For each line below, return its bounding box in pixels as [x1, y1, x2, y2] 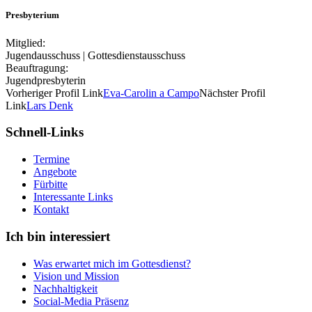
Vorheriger [6, 86, 52, 99]
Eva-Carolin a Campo [103, 86, 199, 99]
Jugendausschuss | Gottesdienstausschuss [6, 49, 185, 61]
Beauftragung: [6, 61, 68, 74]
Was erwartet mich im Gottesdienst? [33, 257, 191, 270]
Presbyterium [6, 10, 59, 21]
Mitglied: [6, 36, 45, 49]
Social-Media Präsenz [33, 295, 129, 307]
